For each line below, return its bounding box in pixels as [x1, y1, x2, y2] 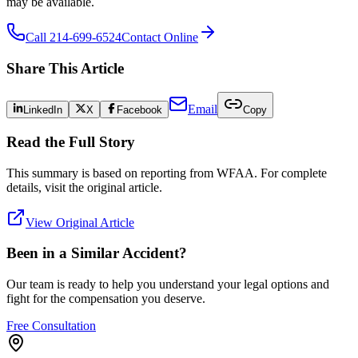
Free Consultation [6, 319, 96, 333]
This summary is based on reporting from [6, 165, 217, 180]
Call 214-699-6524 [26, 30, 121, 44]
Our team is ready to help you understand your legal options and [6, 277, 329, 292]
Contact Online [121, 30, 198, 44]
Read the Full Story [6, 133, 135, 151]
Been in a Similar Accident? [6, 245, 187, 262]
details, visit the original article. [6, 180, 162, 194]
